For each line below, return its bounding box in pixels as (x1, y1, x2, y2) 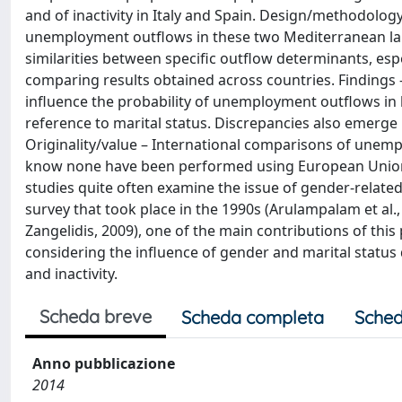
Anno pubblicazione (32, 354, 175, 373)
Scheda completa (181, 306, 324, 328)
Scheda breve (39, 305, 152, 328)
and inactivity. (25, 264, 118, 284)
